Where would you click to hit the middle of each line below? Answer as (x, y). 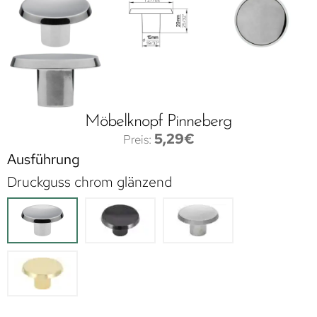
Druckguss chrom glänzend (90, 182)
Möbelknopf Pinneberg (158, 122)
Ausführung (44, 160)
